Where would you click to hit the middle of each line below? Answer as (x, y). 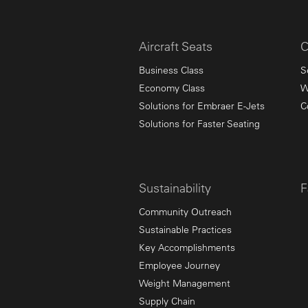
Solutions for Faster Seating (199, 123)
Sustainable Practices (185, 229)
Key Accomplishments (187, 247)
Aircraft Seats (176, 46)
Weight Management (185, 283)
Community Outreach (185, 211)
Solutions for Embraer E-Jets (202, 106)
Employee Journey (179, 265)
